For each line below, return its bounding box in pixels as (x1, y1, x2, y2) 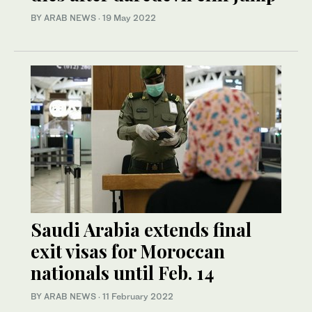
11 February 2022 (102, 291, 173, 302)
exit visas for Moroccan (31, 239, 225, 264)
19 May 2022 (102, 13, 156, 24)
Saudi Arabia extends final (31, 217, 251, 242)
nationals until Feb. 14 (31, 260, 214, 286)
